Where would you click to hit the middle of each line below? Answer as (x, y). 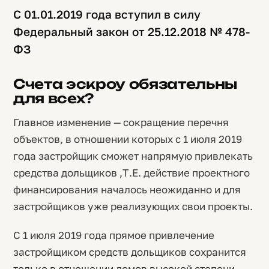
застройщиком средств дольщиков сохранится (130, 252)
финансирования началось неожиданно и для (127, 189)
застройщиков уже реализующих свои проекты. (133, 206)
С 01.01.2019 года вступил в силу (107, 14)
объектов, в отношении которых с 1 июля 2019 (128, 139)
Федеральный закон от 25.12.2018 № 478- (131, 32)
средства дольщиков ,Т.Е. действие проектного (131, 173)
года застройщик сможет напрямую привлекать (133, 156)
